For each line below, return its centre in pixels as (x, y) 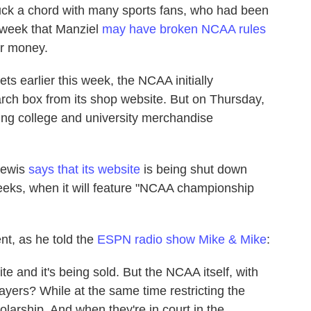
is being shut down (194, 169)
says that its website (84, 169)
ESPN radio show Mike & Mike (182, 239)
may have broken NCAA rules (184, 29)
